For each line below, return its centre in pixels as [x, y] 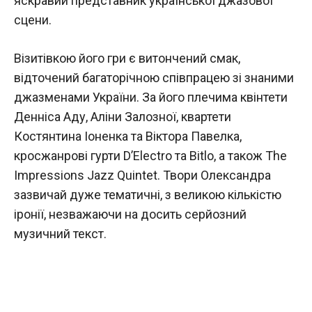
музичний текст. [60, 233]
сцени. [34, 19]
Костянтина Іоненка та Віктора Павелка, [128, 136]
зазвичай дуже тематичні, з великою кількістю [148, 194]
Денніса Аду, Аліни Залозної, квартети [123, 116]
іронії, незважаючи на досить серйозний [130, 214]
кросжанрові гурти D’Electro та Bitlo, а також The [150, 155]
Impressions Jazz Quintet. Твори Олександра [142, 175]
